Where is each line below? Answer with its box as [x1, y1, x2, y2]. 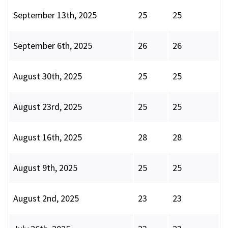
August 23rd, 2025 [13, 101, 82, 113]
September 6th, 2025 [13, 40, 92, 52]
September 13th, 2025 [13, 9, 97, 21]
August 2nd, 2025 [13, 192, 79, 205]
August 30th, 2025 [13, 70, 82, 82]
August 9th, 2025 [13, 162, 77, 174]
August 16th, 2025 [13, 131, 82, 144]
